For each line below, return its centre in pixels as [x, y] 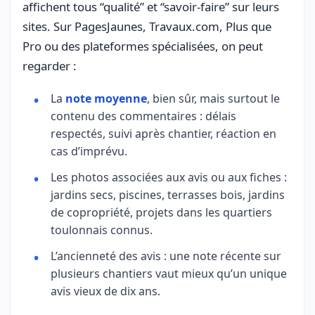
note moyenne [106, 98]
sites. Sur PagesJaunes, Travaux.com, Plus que [147, 26]
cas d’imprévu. [89, 151]
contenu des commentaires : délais [143, 116]
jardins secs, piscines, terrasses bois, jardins [168, 194]
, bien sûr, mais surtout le [213, 98]
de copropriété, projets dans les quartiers [161, 212]
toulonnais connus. [102, 230]
